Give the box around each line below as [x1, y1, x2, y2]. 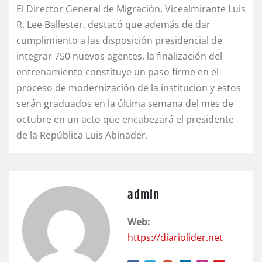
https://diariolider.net [127, 231, 223, 244]
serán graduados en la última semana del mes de [16, 97, 233, 111]
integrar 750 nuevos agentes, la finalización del [16, 50, 222, 63]
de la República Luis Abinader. [16, 129, 148, 142]
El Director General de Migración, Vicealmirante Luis [16, 2, 246, 16]
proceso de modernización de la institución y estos [16, 81, 241, 95]
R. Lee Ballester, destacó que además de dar [16, 18, 211, 32]
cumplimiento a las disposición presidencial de [16, 34, 222, 47]
